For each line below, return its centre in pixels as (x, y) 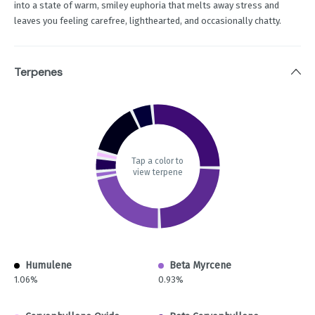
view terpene (157, 172)
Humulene (49, 266)
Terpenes (38, 72)
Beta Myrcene (200, 266)
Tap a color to (157, 161)
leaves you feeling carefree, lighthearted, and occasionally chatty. (148, 21)
